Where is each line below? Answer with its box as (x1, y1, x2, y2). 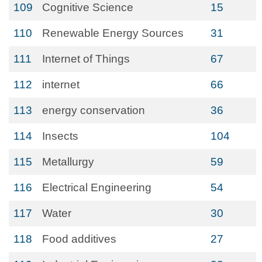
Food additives (42, 233, 116, 245)
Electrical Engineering (42, 181, 151, 194)
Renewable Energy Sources (42, 27, 184, 39)
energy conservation (42, 104, 145, 116)
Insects (42, 130, 78, 142)
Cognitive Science (42, 1, 133, 13)
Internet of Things (42, 53, 130, 65)
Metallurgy (42, 156, 94, 168)
